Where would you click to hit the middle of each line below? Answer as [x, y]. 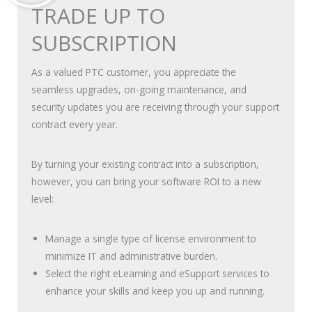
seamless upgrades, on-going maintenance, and [139, 90]
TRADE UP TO [98, 16]
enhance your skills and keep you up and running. [155, 291]
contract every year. [75, 125]
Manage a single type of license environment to [151, 239]
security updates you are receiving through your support [155, 107]
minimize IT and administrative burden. [131, 256]
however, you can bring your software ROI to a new [146, 182]
